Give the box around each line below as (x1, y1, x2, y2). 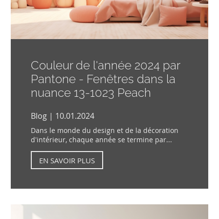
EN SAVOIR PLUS (39, 155, 95, 165)
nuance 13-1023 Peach (30, 86, 151, 100)
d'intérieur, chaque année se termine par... (30, 135, 172, 145)
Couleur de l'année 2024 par (30, 58, 180, 73)
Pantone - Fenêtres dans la (30, 72, 175, 87)
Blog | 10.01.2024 (30, 110, 94, 122)
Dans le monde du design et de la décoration (30, 126, 178, 135)
